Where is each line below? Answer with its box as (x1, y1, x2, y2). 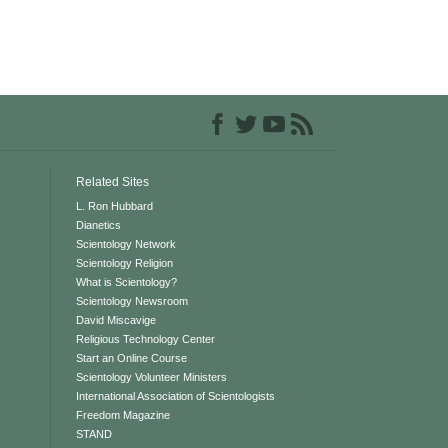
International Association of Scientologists (75, 389, 275, 402)
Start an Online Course (75, 351, 187, 364)
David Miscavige (75, 313, 156, 326)
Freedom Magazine (75, 408, 170, 421)
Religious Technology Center (75, 332, 215, 345)
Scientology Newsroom (75, 294, 188, 307)
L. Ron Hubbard (75, 199, 153, 212)
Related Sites (75, 174, 149, 189)
